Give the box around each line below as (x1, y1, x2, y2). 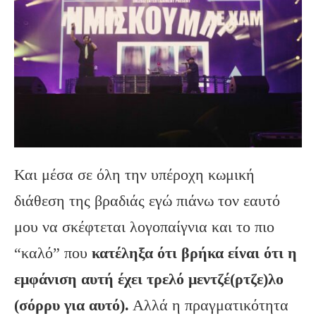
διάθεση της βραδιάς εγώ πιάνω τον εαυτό (14, 192, 280, 210)
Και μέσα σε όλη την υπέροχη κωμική (14, 166, 255, 184)
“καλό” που (14, 244, 92, 262)
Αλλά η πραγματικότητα (129, 296, 288, 315)
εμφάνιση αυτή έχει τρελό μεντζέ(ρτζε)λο (14, 270, 284, 288)
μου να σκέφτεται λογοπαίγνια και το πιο (14, 218, 274, 236)
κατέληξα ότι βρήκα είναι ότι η (92, 244, 297, 262)
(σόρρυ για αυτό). (14, 296, 129, 315)
